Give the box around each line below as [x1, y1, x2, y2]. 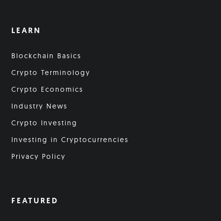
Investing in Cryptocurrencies [11, 135, 129, 145]
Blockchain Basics [11, 51, 81, 61]
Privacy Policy [11, 152, 66, 161]
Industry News [11, 102, 68, 111]
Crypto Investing [11, 118, 77, 128]
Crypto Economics [11, 85, 83, 94]
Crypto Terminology [11, 68, 90, 77]
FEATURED [11, 195, 58, 206]
